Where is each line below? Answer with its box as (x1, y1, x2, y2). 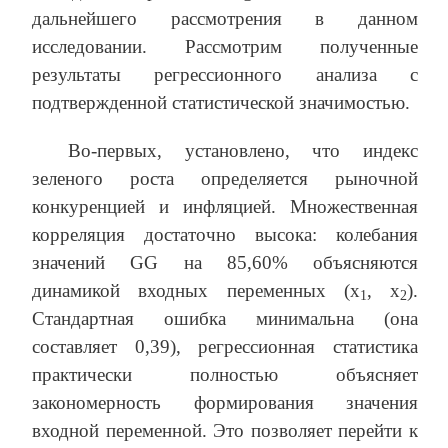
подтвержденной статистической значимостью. (32, 91, 410, 113)
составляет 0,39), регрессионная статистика (32, 335, 418, 357)
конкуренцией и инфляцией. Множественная (32, 195, 418, 217)
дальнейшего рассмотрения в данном (32, 7, 418, 29)
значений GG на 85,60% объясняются (32, 251, 418, 273)
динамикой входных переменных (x (32, 279, 360, 301)
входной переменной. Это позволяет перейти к (32, 419, 418, 441)
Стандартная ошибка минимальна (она (32, 307, 418, 329)
